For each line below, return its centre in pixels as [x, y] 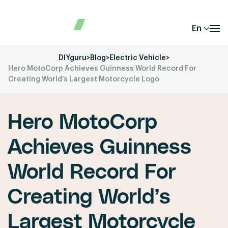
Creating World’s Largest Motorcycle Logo [84, 79]
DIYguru [73, 58]
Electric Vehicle [138, 58]
